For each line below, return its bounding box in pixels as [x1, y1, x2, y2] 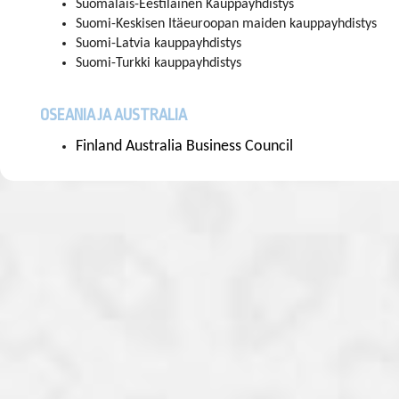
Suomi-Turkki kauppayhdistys [76, 56, 241, 71]
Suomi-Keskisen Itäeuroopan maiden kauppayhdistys [76, 17, 377, 32]
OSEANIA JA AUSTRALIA [40, 106, 187, 125]
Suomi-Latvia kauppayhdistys [76, 37, 241, 52]
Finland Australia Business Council [76, 139, 293, 155]
